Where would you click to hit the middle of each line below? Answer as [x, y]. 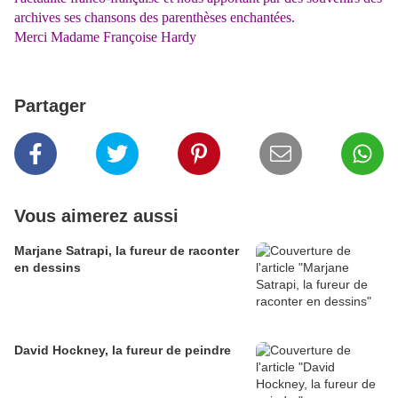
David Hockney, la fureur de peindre [123, 350]
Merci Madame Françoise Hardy [105, 37]
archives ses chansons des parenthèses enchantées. [155, 18]
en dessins [48, 268]
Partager [50, 106]
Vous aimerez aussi [96, 216]
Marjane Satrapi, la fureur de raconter [127, 251]
